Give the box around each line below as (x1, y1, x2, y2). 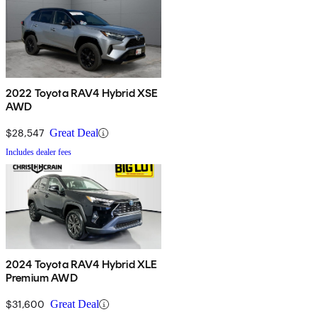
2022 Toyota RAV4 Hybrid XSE (6, 86, 158, 100)
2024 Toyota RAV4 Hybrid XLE (6, 258, 158, 272)
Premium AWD (6, 271, 78, 285)
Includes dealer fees (6, 147, 71, 158)
